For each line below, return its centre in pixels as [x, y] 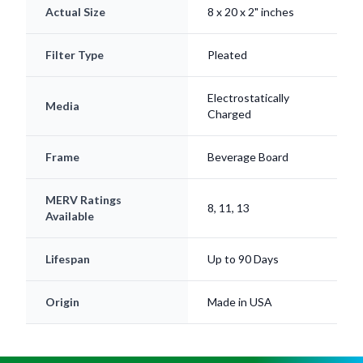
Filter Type [75, 55]
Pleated [227, 55]
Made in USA [240, 302]
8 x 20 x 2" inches [251, 12]
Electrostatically [248, 98]
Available [70, 216]
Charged [229, 114]
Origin [62, 302]
